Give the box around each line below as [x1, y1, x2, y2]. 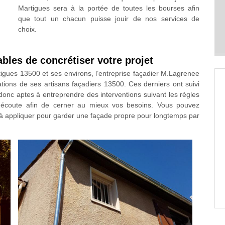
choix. [18, 25, 37, 33]
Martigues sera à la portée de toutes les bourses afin [18, 4, 200, 12]
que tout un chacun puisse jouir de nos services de [18, 15, 200, 23]
